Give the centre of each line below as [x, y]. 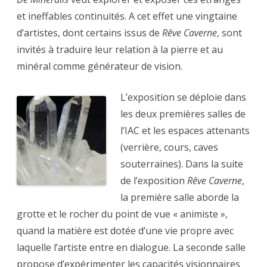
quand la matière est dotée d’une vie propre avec [125, 231]
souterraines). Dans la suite [182, 164]
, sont [229, 33]
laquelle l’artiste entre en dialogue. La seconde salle [131, 248]
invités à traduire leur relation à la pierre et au [120, 50]
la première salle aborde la [180, 198]
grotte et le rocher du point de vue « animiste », [122, 214]
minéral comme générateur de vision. [100, 66]
